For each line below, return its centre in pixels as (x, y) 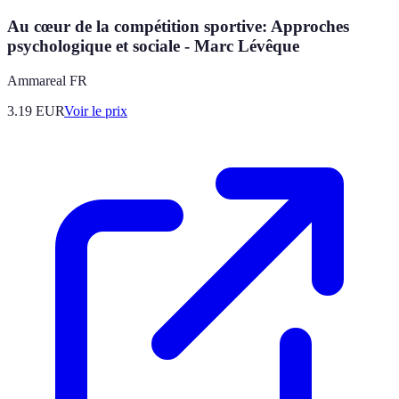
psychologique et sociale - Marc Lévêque (153, 46)
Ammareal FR (47, 81)
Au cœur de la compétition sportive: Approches (178, 27)
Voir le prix (96, 111)
